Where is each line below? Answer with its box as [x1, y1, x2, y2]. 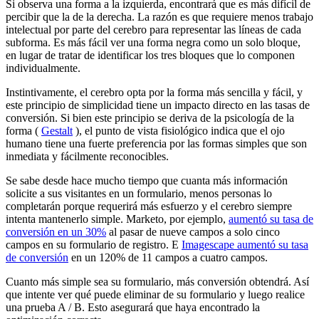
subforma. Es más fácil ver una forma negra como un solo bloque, [6, 36, 300, 49]
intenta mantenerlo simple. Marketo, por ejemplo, [6, 213, 229, 226]
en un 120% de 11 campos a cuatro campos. [68, 251, 268, 264]
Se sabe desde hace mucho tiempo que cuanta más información [6, 174, 288, 187]
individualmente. [6, 62, 80, 75]
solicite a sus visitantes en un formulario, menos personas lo [6, 187, 272, 200]
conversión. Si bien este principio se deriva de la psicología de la [6, 112, 294, 125]
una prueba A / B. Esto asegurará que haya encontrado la [6, 301, 260, 314]
